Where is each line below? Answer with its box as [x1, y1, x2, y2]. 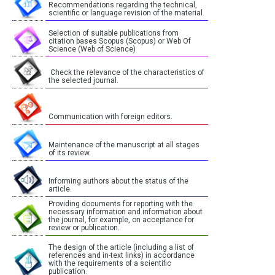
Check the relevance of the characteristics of [48, 68, 204, 77]
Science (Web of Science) [48, 45, 136, 54]
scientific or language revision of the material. [48, 9, 204, 18]
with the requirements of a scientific [48, 259, 171, 268]
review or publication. [48, 223, 120, 233]
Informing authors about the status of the [48, 177, 188, 186]
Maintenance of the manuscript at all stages [48, 141, 199, 150]
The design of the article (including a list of [48, 243, 194, 252]
